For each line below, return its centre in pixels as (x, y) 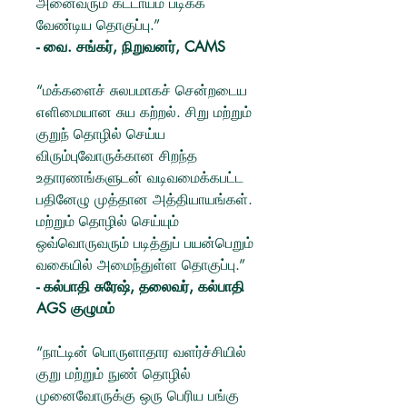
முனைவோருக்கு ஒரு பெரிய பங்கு (138, 396)
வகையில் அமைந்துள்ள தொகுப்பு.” (141, 265)
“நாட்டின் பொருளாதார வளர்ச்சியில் (141, 352)
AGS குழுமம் (75, 308)
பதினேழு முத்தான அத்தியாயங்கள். (144, 199)
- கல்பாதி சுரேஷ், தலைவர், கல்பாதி (140, 287)
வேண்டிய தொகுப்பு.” (98, 25)
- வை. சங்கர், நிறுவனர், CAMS (131, 47)
